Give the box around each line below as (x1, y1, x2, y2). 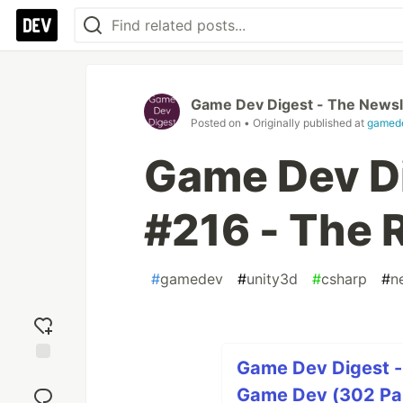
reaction (19, 381, 67, 398)
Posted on (191, 116, 244, 130)
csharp (321, 270, 367, 288)
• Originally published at (244, 116, 367, 130)
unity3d (246, 270, 298, 288)
